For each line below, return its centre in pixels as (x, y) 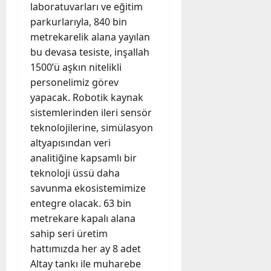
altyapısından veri (70, 142)
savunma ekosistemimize (88, 188)
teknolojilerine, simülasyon (92, 127)
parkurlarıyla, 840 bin (79, 21)
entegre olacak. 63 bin (81, 203)
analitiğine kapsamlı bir (83, 158)
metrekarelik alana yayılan (90, 37)
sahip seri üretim (69, 233)
